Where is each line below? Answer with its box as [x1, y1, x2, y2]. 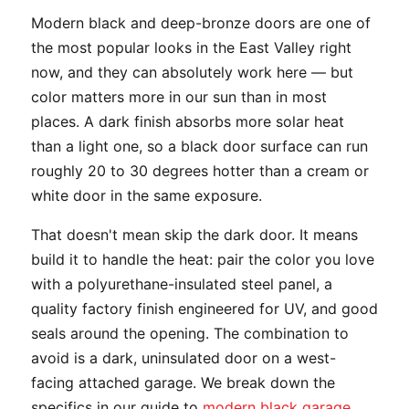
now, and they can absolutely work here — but [31, 62, 353, 81]
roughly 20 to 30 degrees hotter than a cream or [31, 161, 369, 180]
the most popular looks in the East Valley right [31, 37, 351, 57]
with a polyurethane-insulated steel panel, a [31, 274, 332, 293]
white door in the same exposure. [31, 185, 262, 204]
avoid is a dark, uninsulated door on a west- [31, 348, 336, 367]
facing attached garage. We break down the [31, 372, 335, 392]
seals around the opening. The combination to [31, 323, 349, 342]
